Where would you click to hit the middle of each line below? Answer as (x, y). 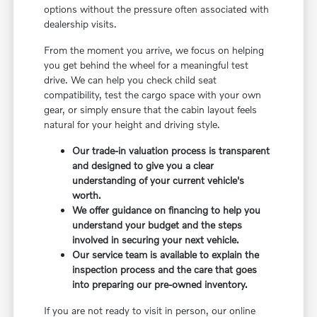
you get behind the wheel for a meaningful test (146, 64)
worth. (87, 195)
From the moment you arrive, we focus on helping (154, 50)
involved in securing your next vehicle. (156, 239)
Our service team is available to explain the (166, 254)
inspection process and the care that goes (165, 269)
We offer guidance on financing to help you (167, 209)
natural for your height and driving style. (132, 124)
